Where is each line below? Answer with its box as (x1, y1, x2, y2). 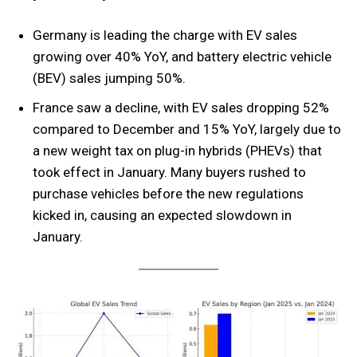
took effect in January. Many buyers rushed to (33, 163, 306, 180)
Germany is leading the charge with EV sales (33, 26, 297, 43)
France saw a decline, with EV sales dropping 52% (33, 99, 329, 116)
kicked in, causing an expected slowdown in (33, 206, 292, 223)
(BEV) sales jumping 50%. (33, 69, 186, 86)
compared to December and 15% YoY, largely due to (33, 120, 341, 137)
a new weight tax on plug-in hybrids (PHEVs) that (33, 142, 322, 159)
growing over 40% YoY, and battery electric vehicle (33, 48, 331, 65)
